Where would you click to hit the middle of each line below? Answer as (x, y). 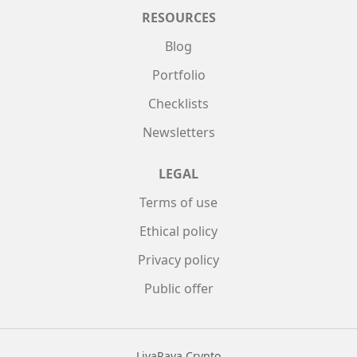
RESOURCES (178, 18)
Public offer (178, 288)
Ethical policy (178, 231)
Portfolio (178, 75)
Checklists (178, 104)
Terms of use (178, 202)
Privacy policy (178, 260)
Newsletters (178, 132)
